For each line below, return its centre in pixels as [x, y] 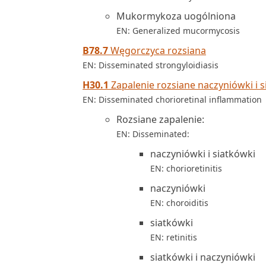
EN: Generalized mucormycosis [178, 31]
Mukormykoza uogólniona [176, 16]
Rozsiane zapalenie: [160, 119]
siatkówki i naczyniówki [203, 257]
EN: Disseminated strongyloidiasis [151, 65]
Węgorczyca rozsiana [157, 50]
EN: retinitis [174, 237]
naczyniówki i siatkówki [203, 154]
